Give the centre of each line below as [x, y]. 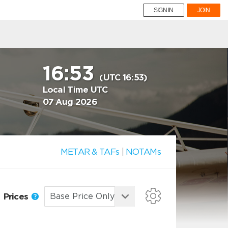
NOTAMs [143, 152]
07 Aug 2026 [70, 102]
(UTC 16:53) [123, 77]
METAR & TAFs [90, 152]
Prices [17, 196]
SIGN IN [163, 10]
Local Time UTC [75, 90]
